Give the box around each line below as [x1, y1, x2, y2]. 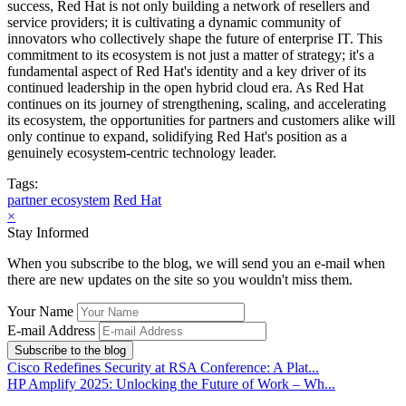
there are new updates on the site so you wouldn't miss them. [7, 272, 353, 288]
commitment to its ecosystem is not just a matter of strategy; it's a [7, 47, 374, 63]
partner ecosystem [7, 192, 110, 208]
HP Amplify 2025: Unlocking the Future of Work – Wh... [7, 376, 335, 392]
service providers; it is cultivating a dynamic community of [7, 14, 341, 31]
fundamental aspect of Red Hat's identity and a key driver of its [7, 63, 366, 80]
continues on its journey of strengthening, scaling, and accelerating [7, 96, 386, 112]
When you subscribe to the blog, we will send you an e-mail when [7, 256, 385, 272]
